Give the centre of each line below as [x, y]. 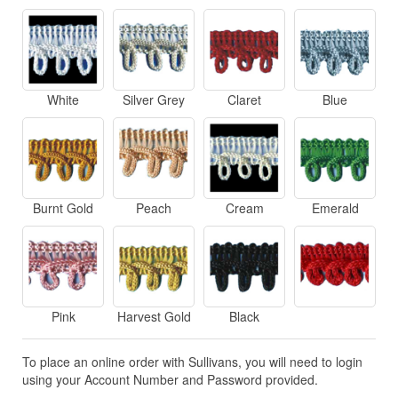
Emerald [335, 208]
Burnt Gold [63, 208]
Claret [244, 100]
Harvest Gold [154, 317]
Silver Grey [154, 100]
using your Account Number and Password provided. [170, 380]
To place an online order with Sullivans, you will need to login [192, 362]
